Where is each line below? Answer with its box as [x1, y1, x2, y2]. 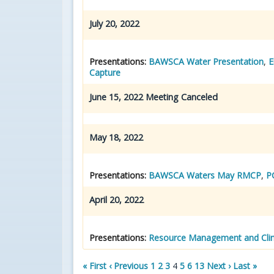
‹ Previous [109, 259, 148, 272]
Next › [207, 259, 231, 272]
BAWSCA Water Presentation [149, 55, 264, 67]
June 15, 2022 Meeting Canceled [89, 91, 218, 103]
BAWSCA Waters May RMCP [149, 169, 261, 181]
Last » [233, 259, 257, 272]
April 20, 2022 [89, 193, 146, 206]
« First [83, 259, 106, 272]
